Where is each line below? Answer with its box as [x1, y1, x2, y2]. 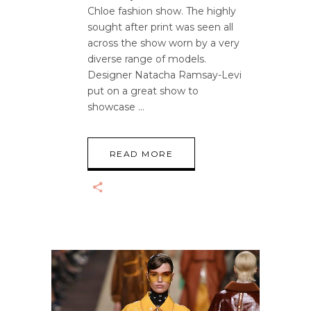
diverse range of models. [87, 53, 206, 66]
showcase [87, 101, 138, 114]
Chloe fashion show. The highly [87, 5, 236, 18]
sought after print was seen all [87, 21, 233, 34]
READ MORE [110, 149, 173, 160]
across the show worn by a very [87, 37, 239, 50]
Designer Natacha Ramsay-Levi [87, 69, 242, 82]
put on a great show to [87, 85, 199, 98]
